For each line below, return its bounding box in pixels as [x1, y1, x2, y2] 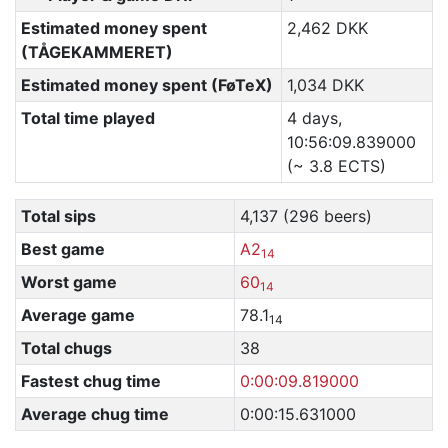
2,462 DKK [286, 18, 368, 38]
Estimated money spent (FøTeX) [20, 75, 273, 95]
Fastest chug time [20, 371, 161, 391]
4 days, [286, 108, 342, 128]
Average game [20, 305, 135, 325]
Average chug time [20, 404, 169, 424]
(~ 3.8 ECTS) [286, 156, 386, 176]
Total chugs [20, 338, 112, 358]
